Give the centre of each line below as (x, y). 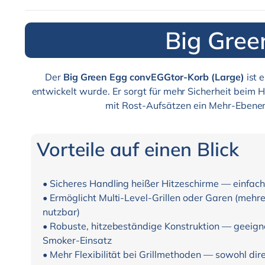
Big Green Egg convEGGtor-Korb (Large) (153, 77)
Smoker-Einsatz (77, 240)
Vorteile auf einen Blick (138, 149)
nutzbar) (61, 212)
